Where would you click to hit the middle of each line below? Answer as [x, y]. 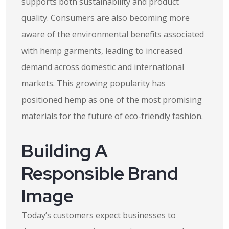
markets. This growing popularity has [94, 83]
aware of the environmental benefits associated [113, 34]
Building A [65, 151]
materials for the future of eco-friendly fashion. [112, 116]
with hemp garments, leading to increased [102, 51]
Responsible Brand [100, 173]
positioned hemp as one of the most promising [112, 100]
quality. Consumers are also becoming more [106, 18]
